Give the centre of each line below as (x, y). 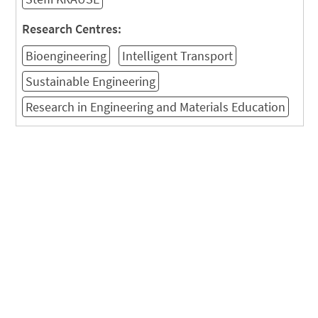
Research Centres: (72, 29)
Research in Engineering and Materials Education (156, 107)
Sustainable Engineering (91, 82)
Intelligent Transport (178, 56)
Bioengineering (66, 56)
